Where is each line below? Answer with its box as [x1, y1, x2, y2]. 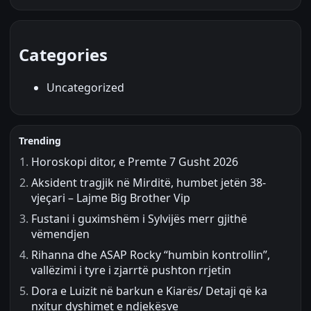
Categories [19, 43, 108, 67]
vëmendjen [31, 226, 90, 242]
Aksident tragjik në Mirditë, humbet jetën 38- [31, 175, 266, 191]
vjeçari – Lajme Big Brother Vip [31, 190, 190, 206]
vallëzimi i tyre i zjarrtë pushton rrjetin [31, 262, 231, 278]
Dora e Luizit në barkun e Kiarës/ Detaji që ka [31, 283, 267, 299]
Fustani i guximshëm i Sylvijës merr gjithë [31, 211, 247, 227]
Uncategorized [47, 80, 124, 96]
